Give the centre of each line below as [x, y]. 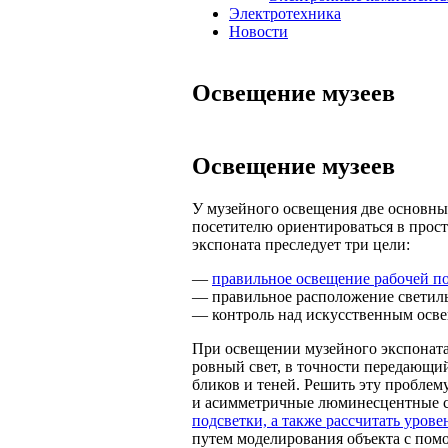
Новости [258, 31]
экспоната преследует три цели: [301, 244]
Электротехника [285, 13]
